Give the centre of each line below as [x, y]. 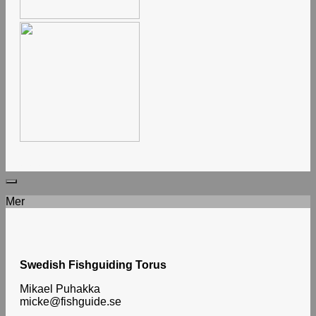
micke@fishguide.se [71, 302]
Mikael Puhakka [60, 289]
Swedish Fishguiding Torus [93, 265]
